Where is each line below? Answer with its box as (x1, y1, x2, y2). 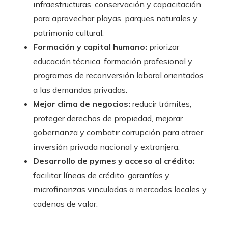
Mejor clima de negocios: (33, 99, 130, 109)
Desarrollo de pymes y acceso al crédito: (33, 156, 195, 166)
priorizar (147, 42, 179, 52)
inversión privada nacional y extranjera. (33, 141, 180, 152)
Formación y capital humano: (33, 42, 147, 52)
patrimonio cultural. (33, 27, 104, 38)
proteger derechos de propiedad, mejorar (33, 113, 183, 124)
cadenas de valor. (33, 198, 98, 209)
